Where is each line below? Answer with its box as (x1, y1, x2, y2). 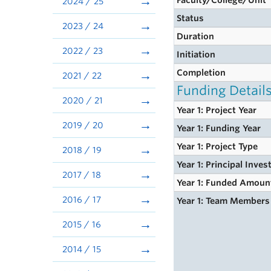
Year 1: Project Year (177, 105, 257, 115)
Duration (177, 31, 215, 41)
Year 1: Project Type (177, 142, 258, 151)
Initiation (177, 50, 216, 59)
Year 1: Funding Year (177, 123, 261, 133)
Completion (177, 68, 226, 77)
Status (177, 13, 204, 23)
